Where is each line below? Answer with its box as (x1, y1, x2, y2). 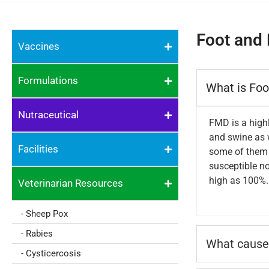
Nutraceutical (18, 109, 79, 121)
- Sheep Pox (21, 208, 68, 219)
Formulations (18, 74, 78, 86)
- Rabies (21, 228, 53, 239)
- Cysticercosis (21, 248, 81, 259)
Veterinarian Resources (18, 177, 123, 189)
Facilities (18, 143, 58, 155)
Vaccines (18, 40, 59, 52)
